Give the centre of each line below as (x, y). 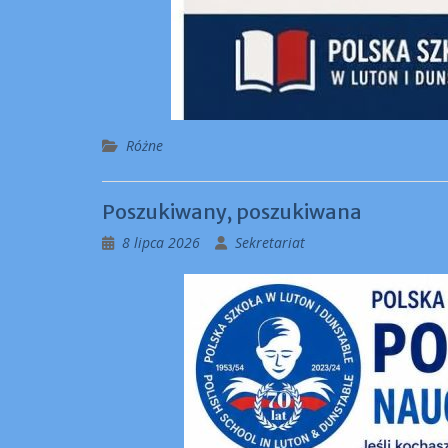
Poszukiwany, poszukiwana (232, 211)
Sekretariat (270, 242)
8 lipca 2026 (161, 242)
